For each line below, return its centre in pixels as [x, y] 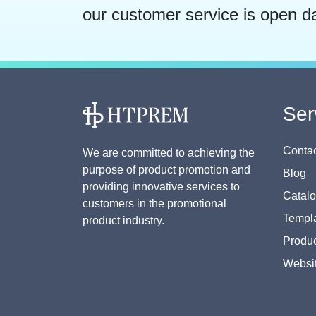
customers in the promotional [154, 204]
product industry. [123, 221]
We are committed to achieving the [169, 153]
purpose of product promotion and [166, 170]
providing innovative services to [161, 187]
